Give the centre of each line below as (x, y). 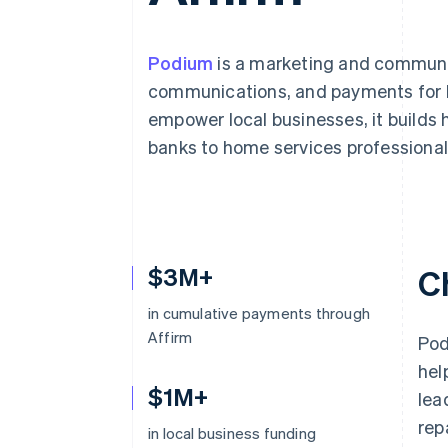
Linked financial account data (167, 54)
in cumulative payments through (259, 313)
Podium (181, 62)
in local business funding (232, 433)
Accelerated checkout (144, 17)
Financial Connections (149, 36)
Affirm (170, 337)
